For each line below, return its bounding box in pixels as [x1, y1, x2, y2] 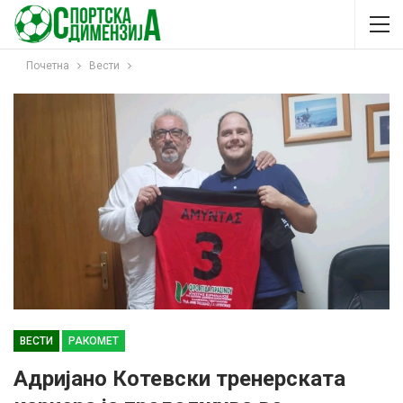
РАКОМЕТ [68, 334, 119, 347]
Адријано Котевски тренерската [13, 365, 345, 391]
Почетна [26, 59, 69, 72]
